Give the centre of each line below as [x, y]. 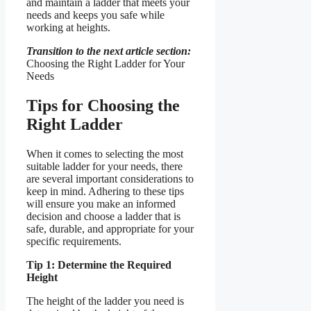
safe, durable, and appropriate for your [110, 228]
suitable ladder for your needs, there [104, 166]
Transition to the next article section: [109, 51]
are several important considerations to [110, 178]
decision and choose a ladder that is [103, 216]
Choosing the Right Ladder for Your [106, 63]
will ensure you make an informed [101, 203]
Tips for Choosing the [103, 105]
